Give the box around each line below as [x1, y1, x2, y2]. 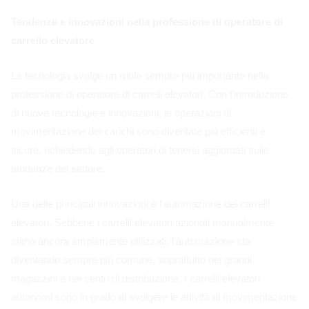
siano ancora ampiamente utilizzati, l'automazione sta [11, 235, 250, 247]
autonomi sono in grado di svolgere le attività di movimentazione [11, 290, 297, 303]
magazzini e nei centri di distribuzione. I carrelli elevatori [11, 272, 260, 284]
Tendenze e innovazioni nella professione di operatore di [11, 15, 283, 28]
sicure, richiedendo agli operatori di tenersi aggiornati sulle [11, 143, 269, 156]
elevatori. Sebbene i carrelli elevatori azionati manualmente [11, 216, 274, 228]
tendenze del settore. [11, 162, 105, 175]
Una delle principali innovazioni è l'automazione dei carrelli [11, 197, 270, 210]
